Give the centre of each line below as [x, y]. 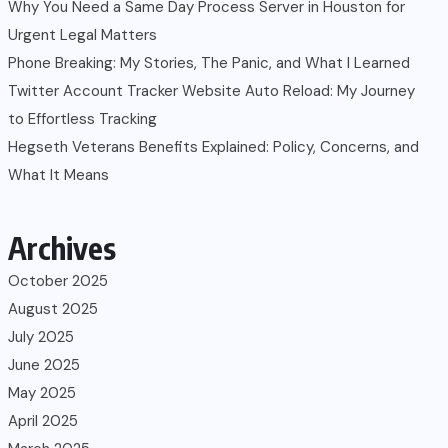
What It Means [58, 175]
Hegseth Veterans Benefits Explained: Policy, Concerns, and [213, 147]
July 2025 [41, 337]
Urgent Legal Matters [82, 35]
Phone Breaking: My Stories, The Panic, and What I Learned [209, 63]
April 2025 [43, 421]
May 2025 [42, 393]
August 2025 [53, 309]
